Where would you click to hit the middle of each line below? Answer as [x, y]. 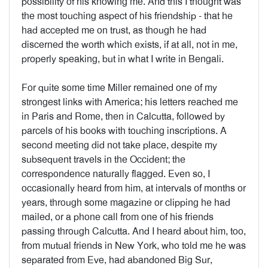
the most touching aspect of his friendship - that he [127, 16]
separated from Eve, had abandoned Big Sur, [117, 260]
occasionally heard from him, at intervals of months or [134, 188]
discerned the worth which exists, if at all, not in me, [130, 45]
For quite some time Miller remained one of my [119, 88]
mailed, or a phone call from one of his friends [118, 217]
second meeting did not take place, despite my [119, 145]
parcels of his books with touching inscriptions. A [124, 131]
